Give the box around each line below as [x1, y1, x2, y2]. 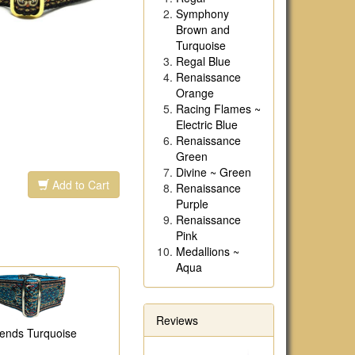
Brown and [176, 21, 230, 37]
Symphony [176, 6, 229, 21]
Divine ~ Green [176, 164, 251, 180]
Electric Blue [176, 116, 238, 132]
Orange [176, 85, 214, 101]
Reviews [156, 312, 198, 328]
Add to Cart [49, 177, 109, 193]
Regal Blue [176, 53, 231, 69]
